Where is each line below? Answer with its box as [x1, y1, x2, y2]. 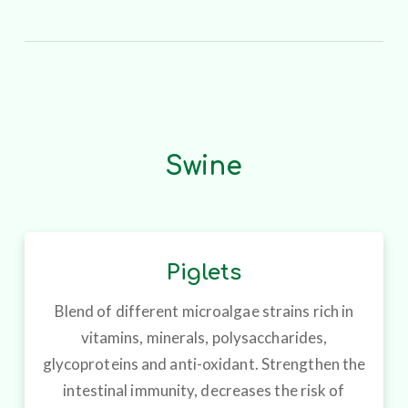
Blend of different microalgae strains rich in [54, 301, 354, 321]
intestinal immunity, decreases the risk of [63, 381, 345, 401]
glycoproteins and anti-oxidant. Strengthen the [42, 354, 366, 374]
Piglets [166, 260, 241, 286]
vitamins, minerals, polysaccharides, [80, 328, 328, 348]
